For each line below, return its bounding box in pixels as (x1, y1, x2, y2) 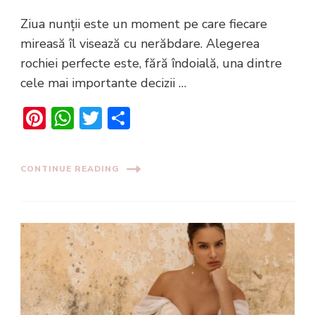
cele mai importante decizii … (20, 74, 186, 91)
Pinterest (46, 102, 139, 133)
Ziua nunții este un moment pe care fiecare (20, 15, 267, 32)
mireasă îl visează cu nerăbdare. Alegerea (20, 34, 259, 52)
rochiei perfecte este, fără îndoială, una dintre (20, 54, 282, 72)
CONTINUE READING (20, 163, 120, 175)
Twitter (102, 102, 177, 133)
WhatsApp (74, 102, 185, 133)
